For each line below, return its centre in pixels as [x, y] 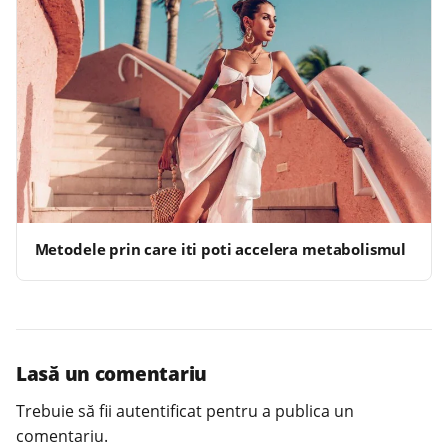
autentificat [159, 411]
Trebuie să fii [66, 411]
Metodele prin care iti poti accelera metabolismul [220, 249]
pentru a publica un [278, 411]
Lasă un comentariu [111, 374]
